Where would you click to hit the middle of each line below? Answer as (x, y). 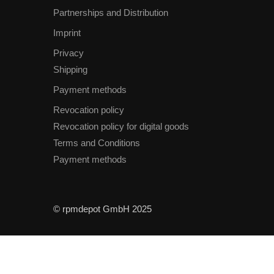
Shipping (70, 70)
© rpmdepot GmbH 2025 (102, 209)
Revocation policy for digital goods (121, 127)
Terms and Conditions (97, 143)
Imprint (67, 33)
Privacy (68, 53)
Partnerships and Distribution (111, 13)
